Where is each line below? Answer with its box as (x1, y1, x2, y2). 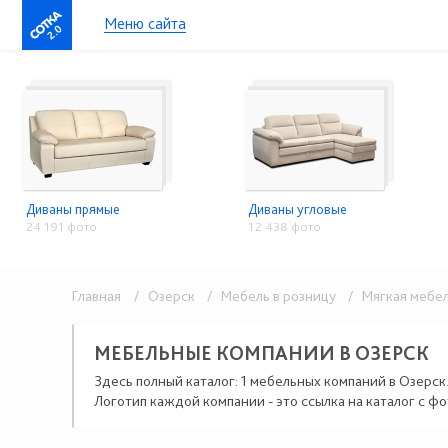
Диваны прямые (26, 201, 120, 217)
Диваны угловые (247, 201, 347, 217)
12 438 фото (247, 219, 321, 234)
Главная (72, 287, 121, 305)
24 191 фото (26, 219, 97, 234)
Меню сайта (104, 14, 186, 33)
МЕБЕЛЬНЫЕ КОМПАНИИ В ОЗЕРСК (94, 341, 429, 365)
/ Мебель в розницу (198, 287, 339, 305)
